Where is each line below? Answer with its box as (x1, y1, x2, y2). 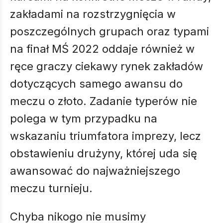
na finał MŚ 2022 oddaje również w (10, 42, 195, 55)
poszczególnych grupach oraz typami (10, 25, 209, 38)
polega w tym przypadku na (10, 112, 157, 125)
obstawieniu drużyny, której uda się (10, 147, 197, 160)
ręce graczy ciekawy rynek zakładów (10, 60, 203, 73)
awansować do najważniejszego (10, 164, 180, 177)
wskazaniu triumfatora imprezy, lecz (10, 129, 201, 142)
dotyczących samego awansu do (10, 77, 183, 90)
